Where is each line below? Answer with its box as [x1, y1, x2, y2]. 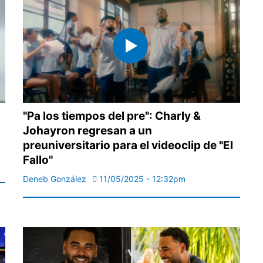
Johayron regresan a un [23, 124, 152, 138]
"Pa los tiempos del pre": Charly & [23, 109, 201, 123]
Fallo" [23, 153, 53, 167]
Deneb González [23, 174, 86, 184]
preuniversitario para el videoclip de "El [23, 139, 233, 153]
